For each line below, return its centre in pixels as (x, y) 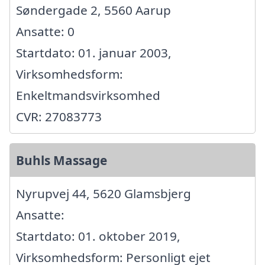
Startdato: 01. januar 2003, (94, 53)
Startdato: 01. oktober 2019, (98, 236)
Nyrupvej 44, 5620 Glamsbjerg (104, 193)
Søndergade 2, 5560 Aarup (93, 10)
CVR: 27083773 (59, 117)
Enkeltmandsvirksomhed (88, 95)
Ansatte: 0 (45, 31)
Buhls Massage (62, 160)
